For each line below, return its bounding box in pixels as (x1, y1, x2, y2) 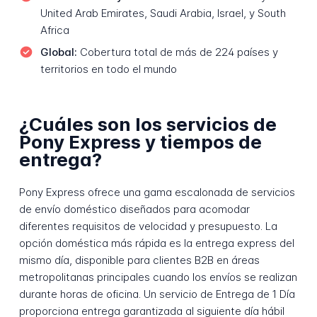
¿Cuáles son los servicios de (18, 113, 277, 135)
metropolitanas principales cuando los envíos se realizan (18, 270, 297, 284)
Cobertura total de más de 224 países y (76, 45, 278, 59)
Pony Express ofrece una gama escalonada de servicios (18, 185, 295, 200)
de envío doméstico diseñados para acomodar (18, 202, 250, 217)
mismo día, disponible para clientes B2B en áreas (18, 253, 260, 267)
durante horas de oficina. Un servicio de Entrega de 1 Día (18, 287, 295, 301)
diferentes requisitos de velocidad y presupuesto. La (18, 219, 277, 234)
